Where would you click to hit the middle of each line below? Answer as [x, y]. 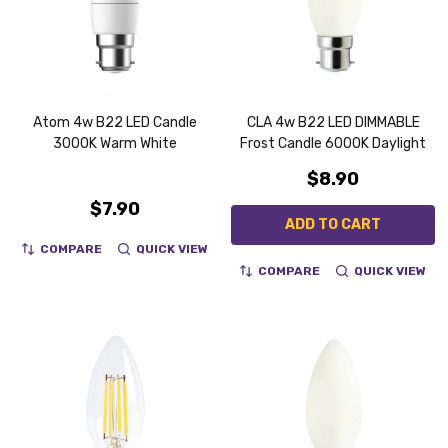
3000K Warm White [115, 143]
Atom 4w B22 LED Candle [115, 122]
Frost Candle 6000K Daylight [333, 143]
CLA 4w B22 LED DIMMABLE [333, 122]
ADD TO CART [333, 224]
